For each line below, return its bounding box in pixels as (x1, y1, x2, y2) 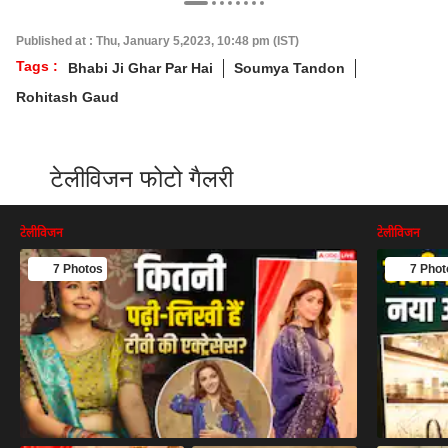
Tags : (16, 58, 58, 74)
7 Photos (53, 262, 103, 276)
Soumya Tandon (234, 60, 345, 76)
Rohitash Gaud (16, 89, 119, 105)
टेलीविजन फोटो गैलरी (50, 165, 233, 192)
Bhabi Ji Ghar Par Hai (68, 60, 213, 76)
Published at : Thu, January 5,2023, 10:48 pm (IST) (16, 34, 299, 48)
